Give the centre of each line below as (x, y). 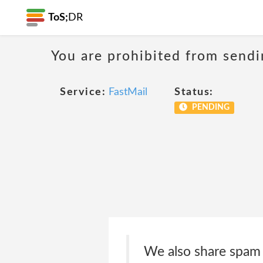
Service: (83, 92)
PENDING (210, 107)
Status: (194, 92)
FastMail (128, 92)
